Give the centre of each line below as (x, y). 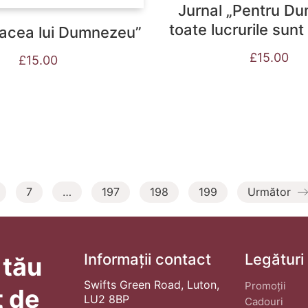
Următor (271, 191)
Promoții (265, 285)
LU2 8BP (107, 299)
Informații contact (147, 259)
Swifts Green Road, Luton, (152, 284)
